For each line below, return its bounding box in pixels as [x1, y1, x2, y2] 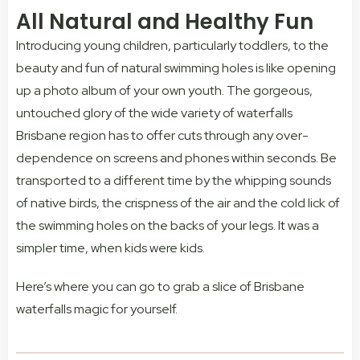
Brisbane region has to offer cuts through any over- [16, 127, 309, 145]
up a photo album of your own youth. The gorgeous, [16, 82, 313, 100]
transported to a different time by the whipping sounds [16, 172, 331, 190]
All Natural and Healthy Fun [16, 7, 313, 37]
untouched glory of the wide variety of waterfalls [16, 104, 292, 122]
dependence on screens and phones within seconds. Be [16, 149, 337, 167]
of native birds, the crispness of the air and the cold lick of [16, 194, 340, 212]
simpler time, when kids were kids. [16, 239, 205, 257]
